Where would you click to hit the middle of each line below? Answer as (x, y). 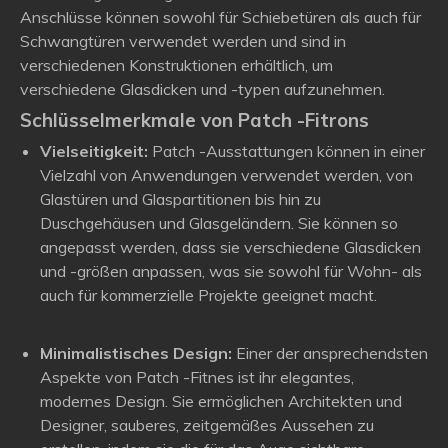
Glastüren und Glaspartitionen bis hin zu (180, 199)
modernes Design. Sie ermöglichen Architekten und (221, 401)
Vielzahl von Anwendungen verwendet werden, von (226, 175)
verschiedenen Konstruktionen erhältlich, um (176, 65)
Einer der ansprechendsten (330, 353)
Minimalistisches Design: (136, 353)
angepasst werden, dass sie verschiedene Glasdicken (230, 247)
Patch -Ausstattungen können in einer (286, 151)
